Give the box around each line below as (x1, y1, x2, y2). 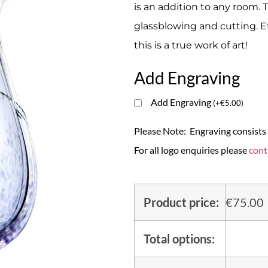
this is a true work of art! (134, 39, 248, 51)
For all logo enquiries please (134, 144, 249, 156)
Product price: (144, 194, 219, 209)
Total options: (144, 231, 215, 246)
